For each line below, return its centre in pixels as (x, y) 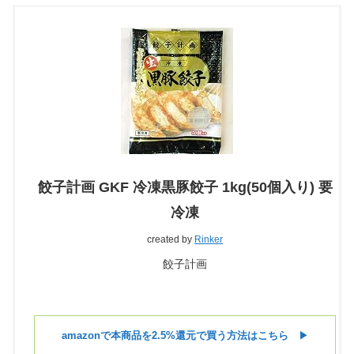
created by (171, 240)
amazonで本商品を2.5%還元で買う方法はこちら (175, 336)
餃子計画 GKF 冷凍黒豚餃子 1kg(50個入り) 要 (185, 188)
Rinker (209, 240)
